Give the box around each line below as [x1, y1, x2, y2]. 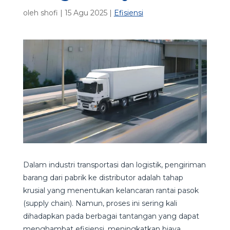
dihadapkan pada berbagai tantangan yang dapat [23, 211, 199, 221]
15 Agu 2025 [64, 8, 107, 17]
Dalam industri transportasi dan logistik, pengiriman [23, 160, 206, 169]
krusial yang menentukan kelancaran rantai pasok [23, 185, 199, 195]
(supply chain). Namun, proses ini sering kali [23, 198, 177, 208]
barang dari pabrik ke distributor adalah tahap [23, 172, 183, 182]
